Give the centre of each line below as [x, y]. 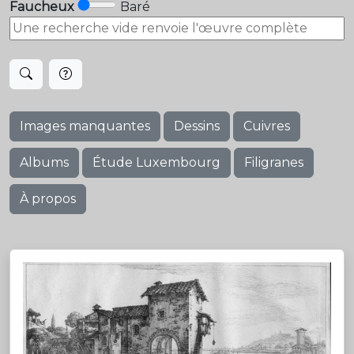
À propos [48, 199]
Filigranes [274, 162]
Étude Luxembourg [156, 162]
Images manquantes [85, 126]
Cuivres [267, 126]
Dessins [197, 126]
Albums [44, 162]
